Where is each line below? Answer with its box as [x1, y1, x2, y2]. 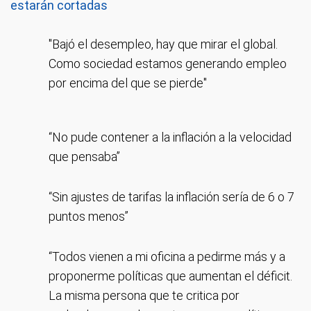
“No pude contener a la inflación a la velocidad [49, 130, 292, 144]
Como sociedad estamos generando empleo [49, 56, 287, 71]
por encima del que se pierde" [49, 76, 207, 90]
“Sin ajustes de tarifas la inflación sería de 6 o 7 [49, 190, 294, 204]
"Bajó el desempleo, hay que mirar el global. [49, 37, 278, 51]
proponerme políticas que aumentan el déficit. [49, 269, 292, 283]
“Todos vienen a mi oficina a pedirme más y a [49, 249, 285, 264]
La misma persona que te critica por [49, 288, 239, 303]
